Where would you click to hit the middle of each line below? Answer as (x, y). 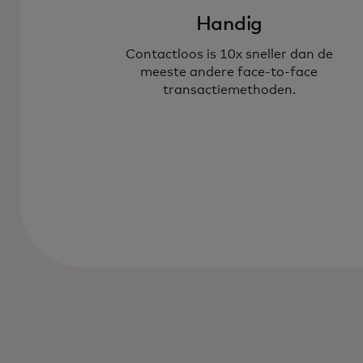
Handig (229, 24)
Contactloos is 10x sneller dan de (229, 54)
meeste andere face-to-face (229, 72)
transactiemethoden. (229, 90)
